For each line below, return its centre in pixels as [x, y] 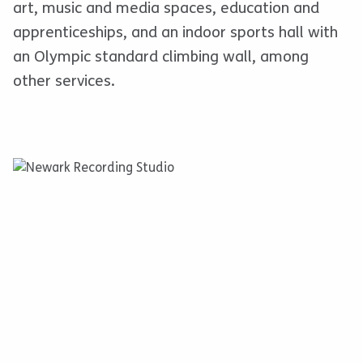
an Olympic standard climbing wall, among [161, 57]
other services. [64, 81]
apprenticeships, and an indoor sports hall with [175, 33]
